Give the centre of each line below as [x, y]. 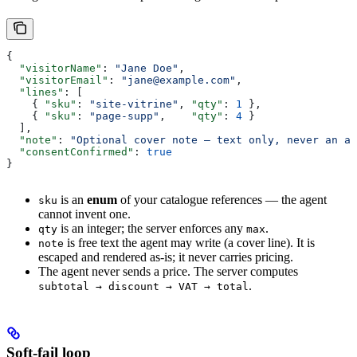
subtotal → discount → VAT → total [143, 286]
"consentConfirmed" [70, 151]
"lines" [35, 92]
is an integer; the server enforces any [152, 228]
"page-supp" [124, 116]
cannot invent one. [84, 214]
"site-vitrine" [134, 104]
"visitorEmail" [57, 80]
